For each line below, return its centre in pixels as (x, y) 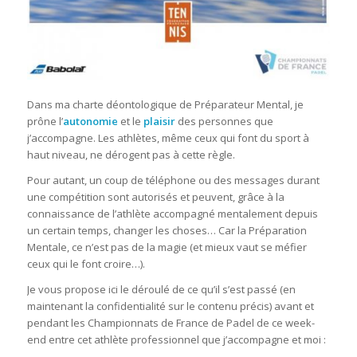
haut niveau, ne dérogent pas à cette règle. (131, 154)
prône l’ (45, 121)
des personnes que (224, 121)
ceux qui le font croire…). (86, 263)
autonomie (90, 121)
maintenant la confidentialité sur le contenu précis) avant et (170, 306)
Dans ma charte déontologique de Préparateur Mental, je (165, 104)
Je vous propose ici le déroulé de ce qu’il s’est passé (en (161, 289)
